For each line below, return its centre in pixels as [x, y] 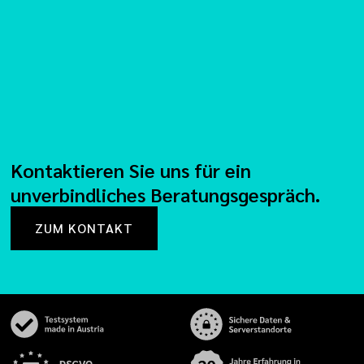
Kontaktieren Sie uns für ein [131, 170]
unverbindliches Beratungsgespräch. [166, 195]
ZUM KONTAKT [84, 228]
